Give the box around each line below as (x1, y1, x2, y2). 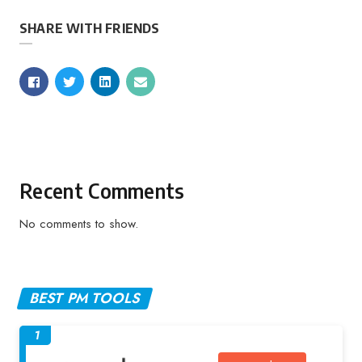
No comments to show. (19, 215, 138, 233)
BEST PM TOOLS (27, 288, 143, 309)
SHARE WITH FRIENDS (19, 20, 160, 36)
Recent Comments (19, 178, 185, 204)
